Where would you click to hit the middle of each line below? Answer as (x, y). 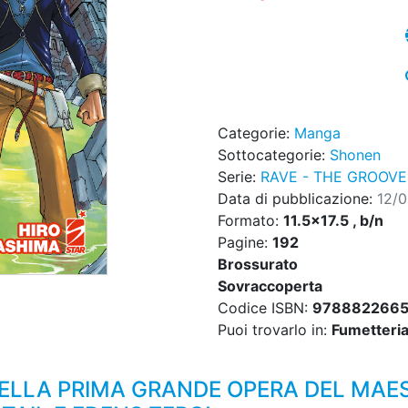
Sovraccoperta (270, 286)
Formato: (250, 221)
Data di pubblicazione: (297, 199)
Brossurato (258, 265)
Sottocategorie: (274, 155)
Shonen (355, 155)
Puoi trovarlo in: (275, 330)
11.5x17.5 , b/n (333, 221)
